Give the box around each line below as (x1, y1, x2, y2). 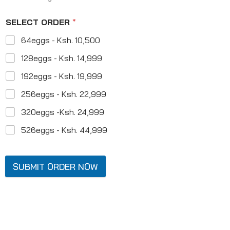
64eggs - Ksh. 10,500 (21, 35, 100, 45)
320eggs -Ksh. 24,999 (21, 107, 104, 117)
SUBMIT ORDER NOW (13, 161, 98, 172)
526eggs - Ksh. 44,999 (21, 125, 107, 135)
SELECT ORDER (6, 17, 72, 27)
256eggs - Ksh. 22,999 (21, 89, 106, 99)
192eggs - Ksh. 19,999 (21, 71, 102, 81)
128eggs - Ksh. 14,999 (21, 53, 102, 63)
